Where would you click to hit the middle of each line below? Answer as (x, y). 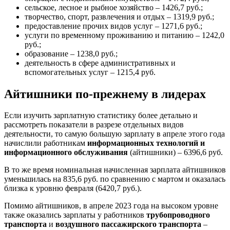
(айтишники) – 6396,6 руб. (175, 152)
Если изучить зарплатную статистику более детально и (101, 116)
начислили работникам (46, 143)
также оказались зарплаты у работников (75, 215)
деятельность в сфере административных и (100, 63)
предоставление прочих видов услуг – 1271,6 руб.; (113, 26)
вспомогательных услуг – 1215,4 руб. (90, 72)
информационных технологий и (146, 143)
